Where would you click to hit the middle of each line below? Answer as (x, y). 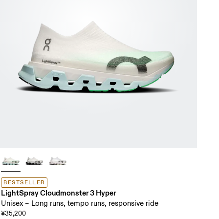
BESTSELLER (24, 182)
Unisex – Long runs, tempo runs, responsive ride (80, 203)
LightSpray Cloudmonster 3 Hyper (59, 193)
